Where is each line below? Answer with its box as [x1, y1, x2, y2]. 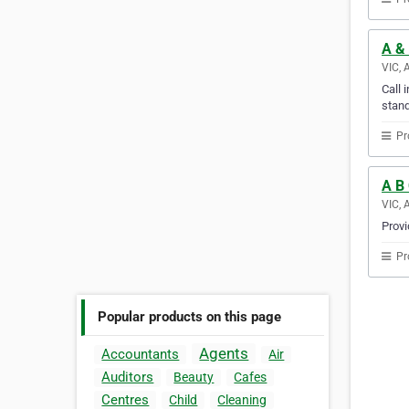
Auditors [101, 369, 154, 386]
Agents [199, 344, 249, 363]
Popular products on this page [98, 308, 282, 325]
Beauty [173, 370, 215, 385]
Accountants [101, 346, 180, 363]
